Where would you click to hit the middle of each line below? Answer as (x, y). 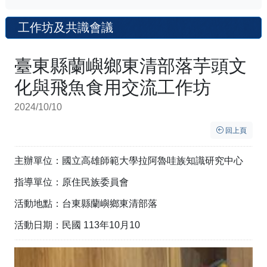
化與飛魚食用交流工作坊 (113, 88)
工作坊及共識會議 (66, 28)
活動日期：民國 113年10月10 (77, 225)
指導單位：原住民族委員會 (72, 182)
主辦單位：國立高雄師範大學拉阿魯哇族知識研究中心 (129, 161)
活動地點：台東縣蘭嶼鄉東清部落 (86, 204)
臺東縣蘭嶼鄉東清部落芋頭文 (131, 66)
